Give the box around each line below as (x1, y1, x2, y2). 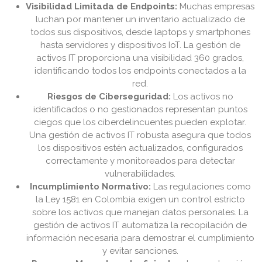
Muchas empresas (177, 1, 255, 12)
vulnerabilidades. (105, 168, 176, 180)
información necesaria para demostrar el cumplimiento (26, 233, 254, 244)
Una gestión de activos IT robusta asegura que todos (29, 130, 251, 141)
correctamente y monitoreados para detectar (46, 156, 235, 167)
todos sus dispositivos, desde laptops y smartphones (30, 27, 250, 38)
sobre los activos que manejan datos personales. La (32, 207, 249, 218)
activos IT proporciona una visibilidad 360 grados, (36, 53, 244, 64)
